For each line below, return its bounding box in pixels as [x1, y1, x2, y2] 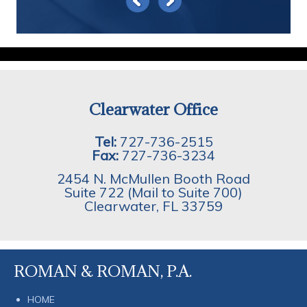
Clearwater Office [89, 98, 218, 119]
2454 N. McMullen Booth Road [57, 169, 250, 187]
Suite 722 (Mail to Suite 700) [64, 183, 243, 201]
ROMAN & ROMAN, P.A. [14, 260, 192, 281]
